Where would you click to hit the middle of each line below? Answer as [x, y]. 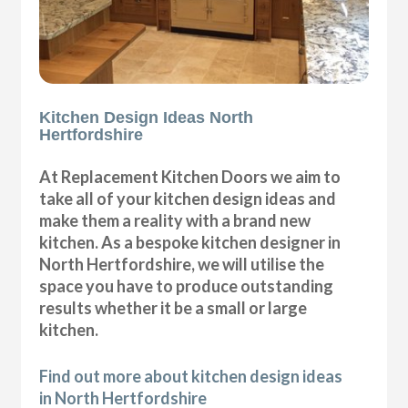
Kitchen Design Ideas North [147, 117]
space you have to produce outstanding [187, 286]
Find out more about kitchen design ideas [191, 376]
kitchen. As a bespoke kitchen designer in [190, 242]
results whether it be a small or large [173, 307]
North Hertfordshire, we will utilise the [182, 264]
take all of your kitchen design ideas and [188, 198]
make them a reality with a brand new [175, 220]
